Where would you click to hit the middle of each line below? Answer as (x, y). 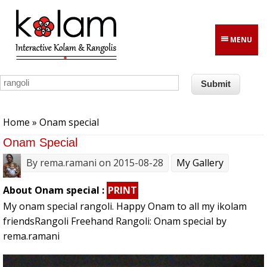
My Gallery (200, 163)
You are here (33, 110)
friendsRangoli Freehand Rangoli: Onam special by (115, 221)
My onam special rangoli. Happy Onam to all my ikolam (125, 207)
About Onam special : (55, 190)
